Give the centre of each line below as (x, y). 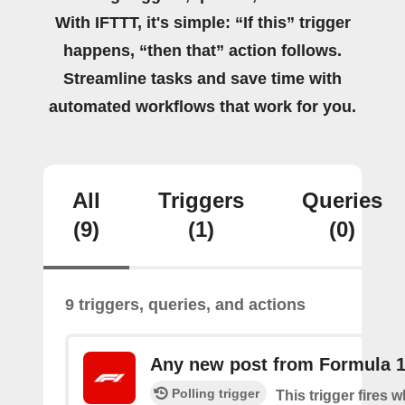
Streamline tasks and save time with (202, 79)
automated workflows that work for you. (202, 107)
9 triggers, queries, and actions (185, 305)
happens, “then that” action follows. (202, 51)
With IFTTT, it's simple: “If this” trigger (202, 23)
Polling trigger (216, 393)
